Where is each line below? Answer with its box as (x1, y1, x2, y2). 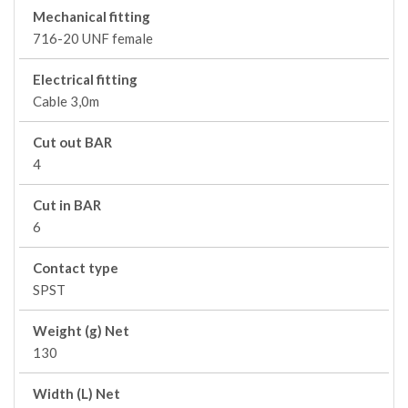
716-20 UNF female (33, 30, 153, 46)
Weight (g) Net (33, 322, 129, 339)
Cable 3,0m (33, 93, 99, 109)
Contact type (33, 260, 118, 276)
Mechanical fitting (33, 8, 150, 25)
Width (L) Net (33, 385, 120, 402)
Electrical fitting (33, 71, 138, 87)
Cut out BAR (33, 134, 112, 150)
